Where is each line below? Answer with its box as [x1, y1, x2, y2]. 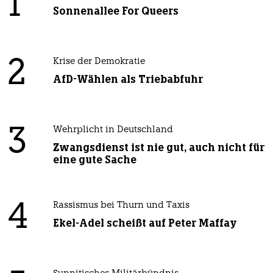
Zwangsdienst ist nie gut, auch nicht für [52, 141, 264, 155]
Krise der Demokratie [52, 57, 145, 67]
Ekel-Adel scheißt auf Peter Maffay [52, 216, 237, 230]
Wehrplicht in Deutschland [52, 126, 173, 135]
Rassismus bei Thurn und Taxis [52, 201, 190, 211]
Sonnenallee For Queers [52, 4, 179, 18]
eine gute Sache [52, 153, 136, 167]
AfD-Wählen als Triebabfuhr [52, 73, 203, 87]
